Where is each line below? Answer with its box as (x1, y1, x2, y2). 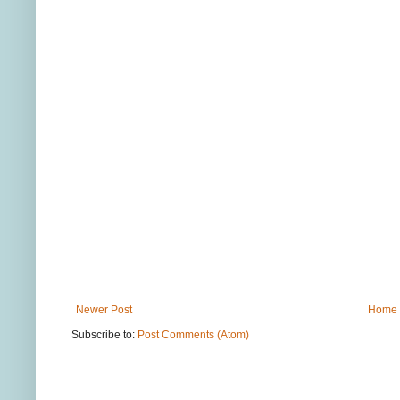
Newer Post (76, 303, 132, 316)
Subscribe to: (71, 328, 137, 341)
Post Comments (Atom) (137, 328, 249, 341)
